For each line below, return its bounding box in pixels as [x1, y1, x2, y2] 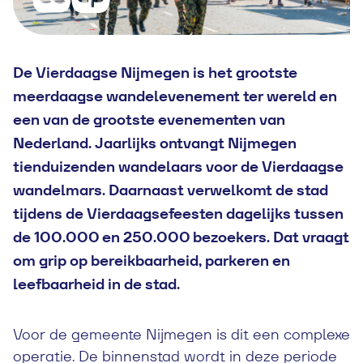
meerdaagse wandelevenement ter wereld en [13, 87, 337, 105]
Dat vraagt [273, 228, 349, 246]
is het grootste [190, 63, 297, 82]
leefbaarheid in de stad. [13, 275, 180, 293]
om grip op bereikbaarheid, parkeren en [13, 251, 290, 270]
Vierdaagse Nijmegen [36, 63, 190, 82]
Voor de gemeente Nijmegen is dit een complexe [13, 325, 350, 344]
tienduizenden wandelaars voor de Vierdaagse [13, 157, 344, 176]
